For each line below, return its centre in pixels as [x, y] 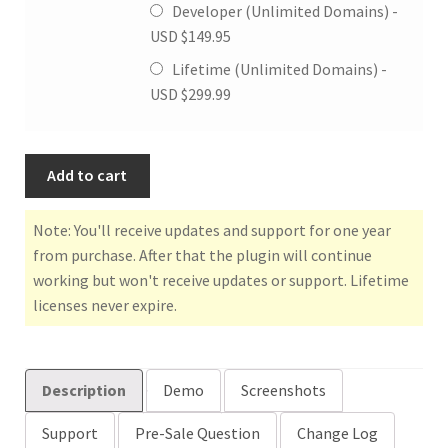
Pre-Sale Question [197, 433]
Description [83, 390]
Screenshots [283, 390]
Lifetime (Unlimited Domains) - [277, 68]
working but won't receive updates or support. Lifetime [220, 280]
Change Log [337, 433]
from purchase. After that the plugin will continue [202, 255]
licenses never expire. [104, 305]
